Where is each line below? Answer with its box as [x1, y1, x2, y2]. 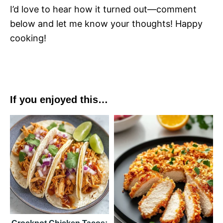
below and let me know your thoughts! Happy [10, 18, 203, 29]
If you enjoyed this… [10, 94, 108, 106]
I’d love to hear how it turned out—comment [10, 4, 197, 15]
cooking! [10, 33, 46, 44]
